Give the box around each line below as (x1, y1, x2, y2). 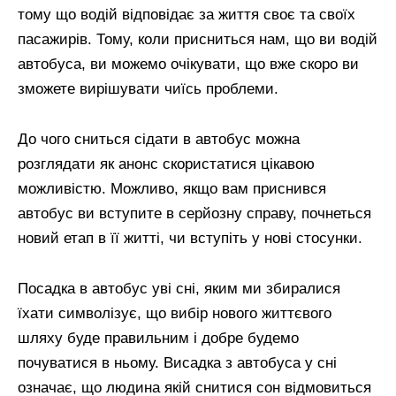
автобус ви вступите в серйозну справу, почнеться (18, 204, 371, 222)
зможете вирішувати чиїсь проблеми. (18, 80, 278, 98)
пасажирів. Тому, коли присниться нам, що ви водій (18, 31, 377, 49)
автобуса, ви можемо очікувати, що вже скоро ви (18, 56, 359, 73)
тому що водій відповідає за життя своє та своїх (18, 6, 355, 24)
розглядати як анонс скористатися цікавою (18, 155, 315, 172)
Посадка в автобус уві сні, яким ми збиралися (18, 279, 340, 297)
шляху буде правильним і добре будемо (18, 329, 299, 346)
